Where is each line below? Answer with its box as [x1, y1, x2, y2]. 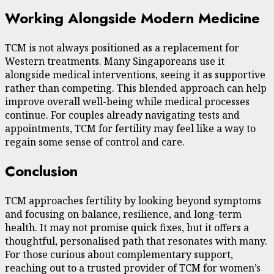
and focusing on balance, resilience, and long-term [5, 207, 242, 221]
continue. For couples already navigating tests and [5, 108, 240, 122]
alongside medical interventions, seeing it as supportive [5, 67, 265, 81]
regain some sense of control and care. [5, 135, 185, 149]
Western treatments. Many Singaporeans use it [5, 54, 224, 68]
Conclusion [5, 160, 78, 182]
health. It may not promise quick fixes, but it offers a [5, 221, 249, 235]
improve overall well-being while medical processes [5, 94, 250, 108]
